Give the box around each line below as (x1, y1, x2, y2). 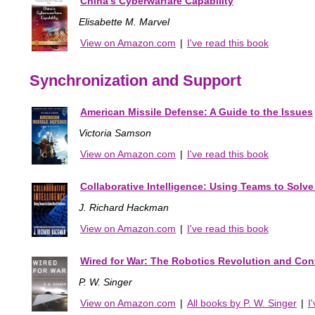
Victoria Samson (79, 127, 151, 139)
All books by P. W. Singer (187, 297, 297, 309)
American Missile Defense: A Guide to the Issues (80, 106, 313, 118)
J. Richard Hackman (79, 202, 169, 214)
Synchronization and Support (30, 72, 241, 90)
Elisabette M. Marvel (79, 16, 169, 28)
